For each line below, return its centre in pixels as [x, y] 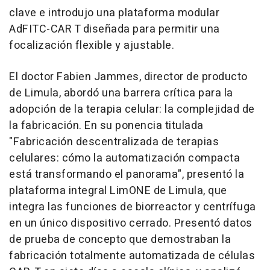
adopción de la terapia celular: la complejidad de [132, 109]
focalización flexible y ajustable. [92, 46]
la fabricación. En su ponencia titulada [106, 126]
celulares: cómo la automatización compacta [124, 158]
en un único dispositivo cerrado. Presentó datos [131, 223]
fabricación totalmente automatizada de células [132, 256]
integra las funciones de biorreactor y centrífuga [133, 207]
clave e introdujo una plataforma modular [114, 13]
